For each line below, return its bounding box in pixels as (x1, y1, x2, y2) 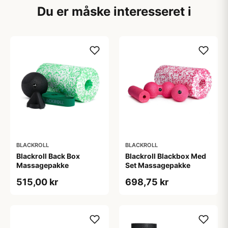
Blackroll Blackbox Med (125, 152, 206, 160)
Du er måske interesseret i (37, 4, 191, 19)
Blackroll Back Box (16, 152, 80, 160)
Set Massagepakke (125, 161, 190, 169)
